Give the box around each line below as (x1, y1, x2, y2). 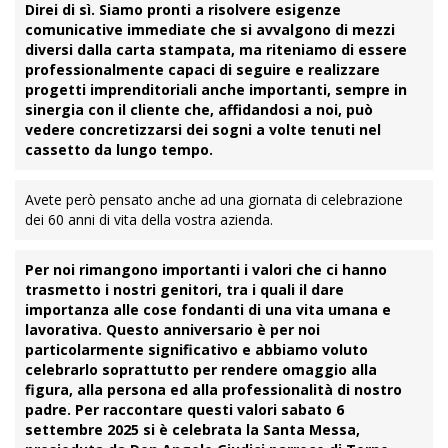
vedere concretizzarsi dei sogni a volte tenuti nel (25, 120, 381, 139)
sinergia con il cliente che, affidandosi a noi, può (25, 100, 373, 119)
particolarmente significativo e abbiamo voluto (25, 340, 368, 359)
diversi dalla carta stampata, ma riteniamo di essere (25, 40, 407, 59)
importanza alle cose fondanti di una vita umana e (25, 300, 391, 319)
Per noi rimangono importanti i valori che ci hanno (25, 260, 387, 279)
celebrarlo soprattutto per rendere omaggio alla (25, 360, 377, 379)
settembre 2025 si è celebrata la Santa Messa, (25, 420, 360, 439)
